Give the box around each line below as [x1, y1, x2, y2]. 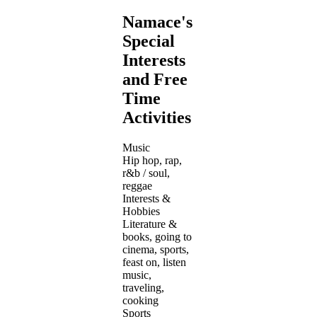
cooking [122, 294, 158, 306]
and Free [122, 69, 188, 88]
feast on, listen [122, 255, 186, 268]
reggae [122, 179, 152, 192]
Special [122, 31, 175, 50]
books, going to [122, 230, 192, 243]
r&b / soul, [122, 166, 170, 179]
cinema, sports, [122, 243, 189, 255]
